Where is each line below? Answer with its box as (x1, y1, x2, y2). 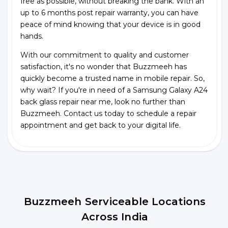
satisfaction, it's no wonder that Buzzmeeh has (20, 62, 187, 71)
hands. (20, 32, 43, 41)
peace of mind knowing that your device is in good (20, 20, 201, 29)
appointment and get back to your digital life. (20, 121, 181, 130)
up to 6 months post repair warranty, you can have (20, 8, 198, 17)
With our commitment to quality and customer (20, 50, 189, 60)
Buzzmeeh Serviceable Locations (23, 195, 206, 208)
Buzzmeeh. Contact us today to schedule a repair (20, 109, 196, 118)
